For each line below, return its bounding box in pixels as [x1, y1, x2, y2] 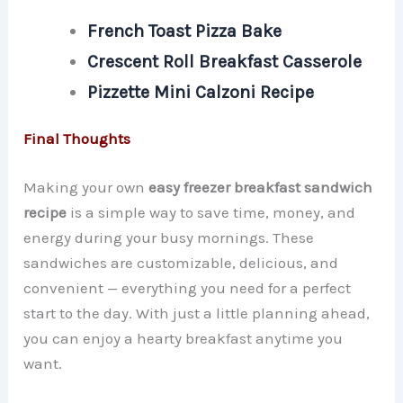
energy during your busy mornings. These [23, 228, 315, 246]
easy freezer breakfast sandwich [148, 177, 373, 196]
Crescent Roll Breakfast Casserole [87, 50, 363, 72]
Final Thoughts [23, 130, 131, 148]
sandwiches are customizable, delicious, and [23, 253, 339, 272]
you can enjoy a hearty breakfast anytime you [23, 328, 344, 347]
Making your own [23, 177, 149, 196]
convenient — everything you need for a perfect [23, 278, 352, 297]
